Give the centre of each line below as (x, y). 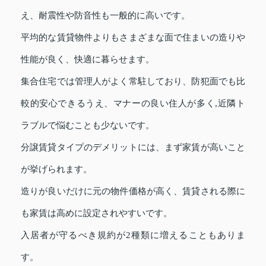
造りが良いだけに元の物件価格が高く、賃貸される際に (133, 191)
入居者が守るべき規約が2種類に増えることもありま (133, 235)
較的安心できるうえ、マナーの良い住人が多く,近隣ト (133, 103)
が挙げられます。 (56, 169)
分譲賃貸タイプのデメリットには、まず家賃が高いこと (133, 147)
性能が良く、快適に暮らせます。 (88, 59)
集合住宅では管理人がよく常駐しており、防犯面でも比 (133, 81)
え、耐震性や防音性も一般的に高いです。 (105, 15)
